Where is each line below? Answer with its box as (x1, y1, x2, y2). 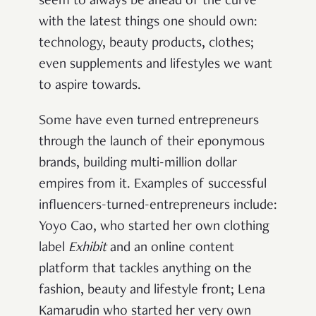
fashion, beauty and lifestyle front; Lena (39, 284, 265, 298)
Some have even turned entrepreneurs (39, 114, 259, 129)
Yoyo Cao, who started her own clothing (39, 220, 269, 235)
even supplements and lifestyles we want (39, 58, 272, 73)
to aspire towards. (39, 79, 145, 94)
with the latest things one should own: (39, 16, 257, 30)
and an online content (107, 241, 234, 256)
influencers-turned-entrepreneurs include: (39, 199, 277, 214)
